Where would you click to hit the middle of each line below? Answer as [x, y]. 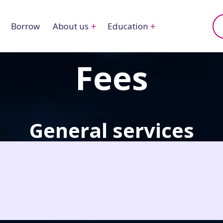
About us [71, 26]
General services [111, 130]
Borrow [25, 26]
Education [128, 26]
